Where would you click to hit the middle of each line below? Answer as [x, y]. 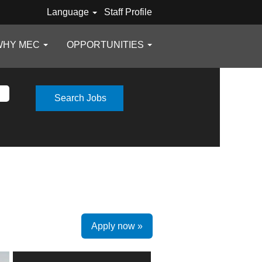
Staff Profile [128, 12]
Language [69, 12]
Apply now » [117, 226]
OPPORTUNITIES [106, 44]
